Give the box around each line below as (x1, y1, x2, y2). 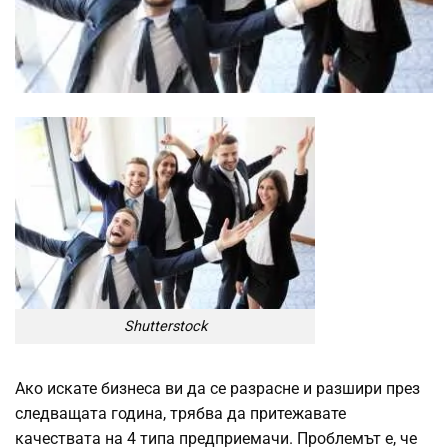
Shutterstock (123, 317, 207, 335)
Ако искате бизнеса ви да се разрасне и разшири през (15, 378, 420, 398)
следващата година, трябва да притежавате (15, 403, 346, 423)
